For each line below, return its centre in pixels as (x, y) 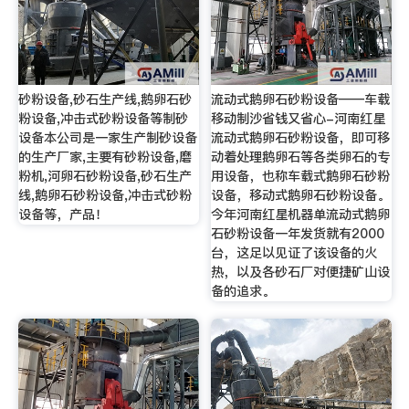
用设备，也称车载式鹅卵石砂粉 (301, 176)
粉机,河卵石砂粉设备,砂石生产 (105, 176)
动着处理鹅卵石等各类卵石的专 (301, 157)
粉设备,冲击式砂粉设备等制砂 (103, 118)
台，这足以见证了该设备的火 (294, 252)
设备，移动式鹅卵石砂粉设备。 (301, 195)
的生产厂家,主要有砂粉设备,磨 (105, 157)
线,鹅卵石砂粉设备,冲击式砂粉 (105, 195)
